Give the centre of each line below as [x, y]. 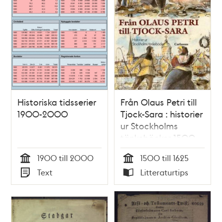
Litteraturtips [164, 172]
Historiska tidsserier [57, 102]
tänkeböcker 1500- [159, 138]
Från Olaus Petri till [159, 102]
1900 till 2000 [66, 158]
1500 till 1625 [165, 158]
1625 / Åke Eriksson [159, 150]
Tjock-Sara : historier [162, 114]
